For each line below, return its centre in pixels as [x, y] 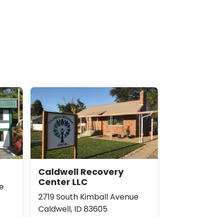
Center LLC [63, 182]
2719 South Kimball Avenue [88, 197]
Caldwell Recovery [81, 171]
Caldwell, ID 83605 [73, 209]
